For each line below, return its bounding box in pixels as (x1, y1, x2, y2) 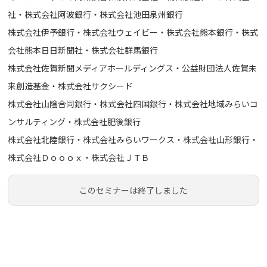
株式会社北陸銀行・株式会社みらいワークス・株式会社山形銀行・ (8, 133, 259, 145)
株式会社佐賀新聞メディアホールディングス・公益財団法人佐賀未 (8, 61, 257, 74)
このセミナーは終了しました (79, 184, 188, 196)
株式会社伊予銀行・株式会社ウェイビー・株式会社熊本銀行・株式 (8, 26, 259, 38)
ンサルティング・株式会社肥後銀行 (8, 115, 141, 128)
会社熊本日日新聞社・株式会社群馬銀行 (8, 44, 159, 56)
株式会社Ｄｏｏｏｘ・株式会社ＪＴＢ (8, 151, 150, 163)
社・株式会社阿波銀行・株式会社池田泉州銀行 (8, 8, 184, 20)
